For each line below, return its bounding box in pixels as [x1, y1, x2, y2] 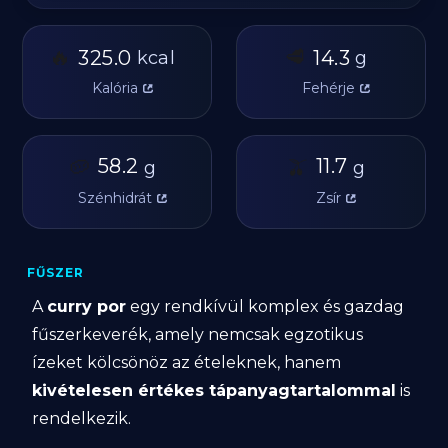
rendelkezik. [32, 409, 132, 428]
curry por [47, 297, 127, 316]
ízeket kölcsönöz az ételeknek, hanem [32, 353, 342, 372]
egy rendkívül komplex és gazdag [126, 297, 405, 316]
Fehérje [301, 79, 355, 97]
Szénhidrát [77, 189, 152, 207]
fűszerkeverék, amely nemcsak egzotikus [32, 325, 364, 344]
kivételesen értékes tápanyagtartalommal [32, 381, 397, 400]
